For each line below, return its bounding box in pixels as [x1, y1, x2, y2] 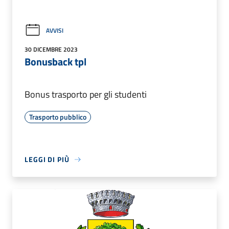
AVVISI [46, 25, 63, 35]
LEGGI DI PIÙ [25, 154, 70, 165]
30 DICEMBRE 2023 [25, 44, 78, 55]
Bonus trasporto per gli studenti [25, 87, 147, 102]
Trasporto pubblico [29, 111, 86, 123]
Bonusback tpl [25, 54, 86, 70]
